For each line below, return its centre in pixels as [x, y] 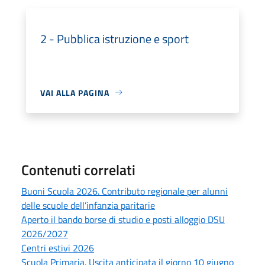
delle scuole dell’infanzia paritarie [88, 205]
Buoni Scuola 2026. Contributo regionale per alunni [125, 191]
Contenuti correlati [78, 169]
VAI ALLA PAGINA [75, 92]
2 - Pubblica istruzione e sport [114, 38]
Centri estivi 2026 [58, 248]
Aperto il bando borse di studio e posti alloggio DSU [123, 219]
